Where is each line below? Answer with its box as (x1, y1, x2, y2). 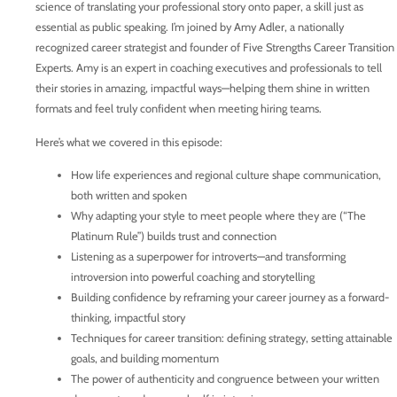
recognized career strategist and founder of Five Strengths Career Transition (35, 41, 394, 55)
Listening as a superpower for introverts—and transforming (71, 250, 346, 264)
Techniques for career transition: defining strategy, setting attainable (71, 331, 393, 346)
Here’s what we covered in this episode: (35, 135, 222, 149)
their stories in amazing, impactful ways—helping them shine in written (35, 82, 370, 96)
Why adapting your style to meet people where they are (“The (71, 209, 366, 223)
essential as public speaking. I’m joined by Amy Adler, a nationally (35, 20, 344, 35)
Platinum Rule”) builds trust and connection (71, 230, 276, 244)
